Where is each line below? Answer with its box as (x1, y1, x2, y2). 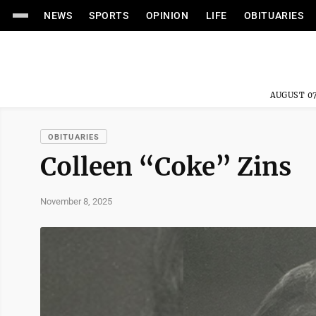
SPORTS (89, 10, 129, 21)
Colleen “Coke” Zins (40, 151, 291, 183)
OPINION (145, 10, 189, 21)
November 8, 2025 (40, 195, 112, 207)
